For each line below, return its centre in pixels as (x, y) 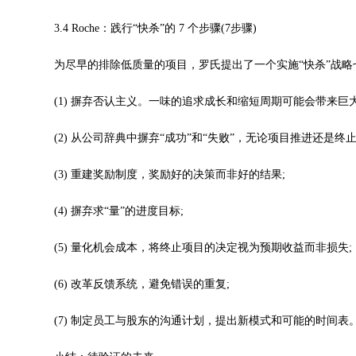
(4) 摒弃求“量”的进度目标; (108, 211)
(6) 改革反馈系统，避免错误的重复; (131, 284)
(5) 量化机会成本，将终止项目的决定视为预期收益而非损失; (192, 248)
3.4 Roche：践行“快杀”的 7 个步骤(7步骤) (144, 28)
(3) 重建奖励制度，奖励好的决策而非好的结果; (159, 174)
